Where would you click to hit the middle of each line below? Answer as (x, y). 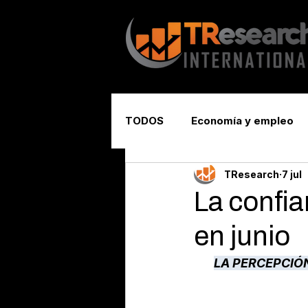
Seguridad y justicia (204, 176)
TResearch (252, 174)
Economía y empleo (242, 121)
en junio (242, 236)
